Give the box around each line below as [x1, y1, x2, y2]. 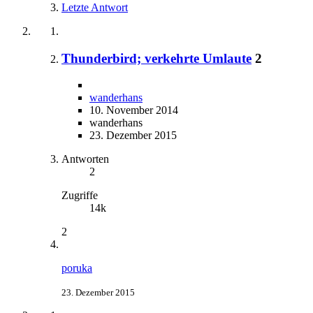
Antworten [61, 153, 109, 166]
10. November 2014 [89, 104, 178, 117]
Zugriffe [61, 189, 98, 202]
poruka [61, 262, 92, 275]
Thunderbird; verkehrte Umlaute [61, 50, 252, 66]
